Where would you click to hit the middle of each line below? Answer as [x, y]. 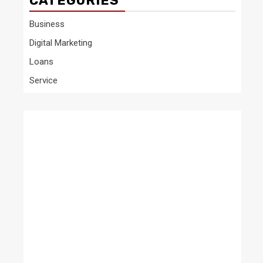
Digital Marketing [61, 43]
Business [47, 24]
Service [43, 80]
